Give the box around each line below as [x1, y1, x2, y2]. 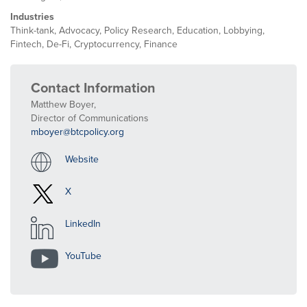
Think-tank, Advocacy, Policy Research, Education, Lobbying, [10, 23, 265, 37]
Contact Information [31, 77, 156, 97]
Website [65, 151, 99, 166]
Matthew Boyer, [31, 97, 96, 111]
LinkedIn [65, 216, 101, 230]
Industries [10, 9, 54, 23]
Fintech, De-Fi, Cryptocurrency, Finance [10, 36, 177, 51]
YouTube [65, 248, 101, 262]
